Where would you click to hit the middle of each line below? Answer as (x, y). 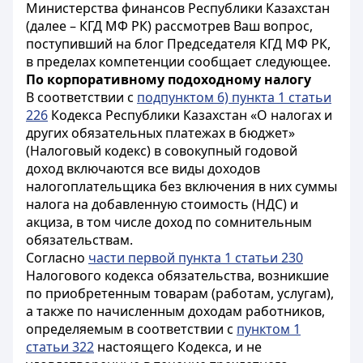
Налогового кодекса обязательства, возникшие (177, 275)
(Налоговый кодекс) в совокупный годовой (162, 151)
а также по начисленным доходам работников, (175, 311)
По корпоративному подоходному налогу (169, 79)
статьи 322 (60, 347)
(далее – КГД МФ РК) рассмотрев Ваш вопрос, (169, 26)
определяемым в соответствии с (131, 329)
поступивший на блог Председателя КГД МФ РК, (178, 44)
